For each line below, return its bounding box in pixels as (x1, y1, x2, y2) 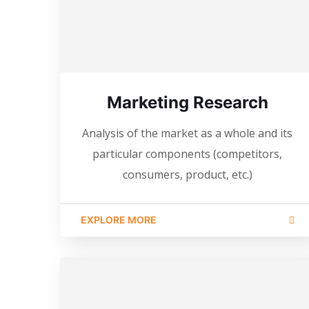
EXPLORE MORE (81, 213, 157, 226)
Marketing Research (106, 92, 268, 112)
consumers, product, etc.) (122, 166, 252, 182)
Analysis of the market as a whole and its (82, 125, 293, 141)
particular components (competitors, (92, 146, 283, 161)
